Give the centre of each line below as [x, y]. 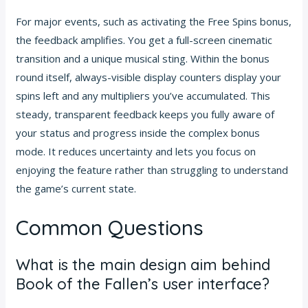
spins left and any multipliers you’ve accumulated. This [143, 95]
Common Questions [110, 227]
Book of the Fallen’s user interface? [143, 284]
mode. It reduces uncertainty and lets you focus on [136, 151]
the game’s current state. [76, 188]
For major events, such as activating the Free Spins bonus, [154, 21]
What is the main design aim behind [143, 264]
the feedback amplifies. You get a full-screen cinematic [144, 40]
